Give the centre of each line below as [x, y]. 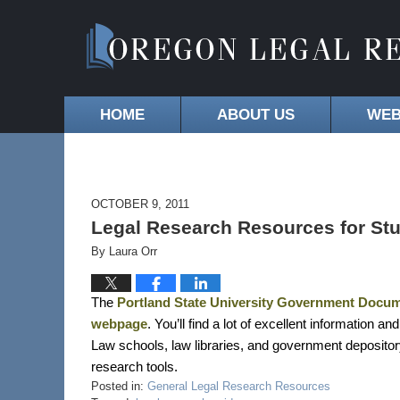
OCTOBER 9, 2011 [140, 204]
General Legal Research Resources [239, 386]
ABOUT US [256, 115]
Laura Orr [133, 251]
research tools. [134, 367]
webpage [119, 324]
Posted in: [117, 386]
